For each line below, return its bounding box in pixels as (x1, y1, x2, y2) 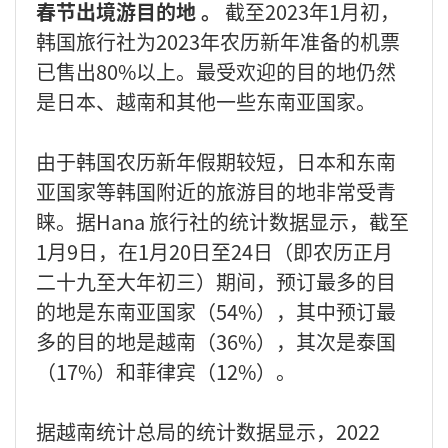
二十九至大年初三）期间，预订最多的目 (36, 266, 396, 296)
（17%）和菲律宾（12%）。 (36, 356, 296, 386)
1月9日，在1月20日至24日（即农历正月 (36, 236, 393, 266)
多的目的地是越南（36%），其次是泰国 (36, 326, 396, 356)
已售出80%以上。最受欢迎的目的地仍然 (36, 56, 396, 86)
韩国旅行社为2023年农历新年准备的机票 (36, 26, 400, 56)
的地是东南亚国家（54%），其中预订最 (36, 296, 396, 326)
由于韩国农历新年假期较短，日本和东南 (36, 146, 396, 176)
